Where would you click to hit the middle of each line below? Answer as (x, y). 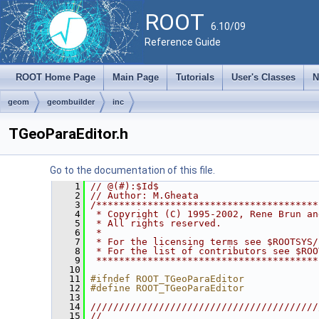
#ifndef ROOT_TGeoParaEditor (167, 279)
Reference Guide (183, 42)
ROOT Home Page (56, 77)
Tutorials (195, 77)
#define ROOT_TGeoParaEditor (167, 288)
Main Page (136, 77)
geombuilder (71, 102)
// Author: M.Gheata (145, 195)
